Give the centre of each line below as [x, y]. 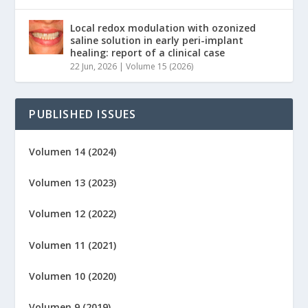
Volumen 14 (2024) [73, 151]
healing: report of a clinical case [148, 52]
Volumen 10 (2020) [73, 276]
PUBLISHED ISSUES [83, 114]
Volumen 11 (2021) [73, 245]
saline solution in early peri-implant [157, 40]
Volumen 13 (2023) [73, 182]
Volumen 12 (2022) [73, 214]
